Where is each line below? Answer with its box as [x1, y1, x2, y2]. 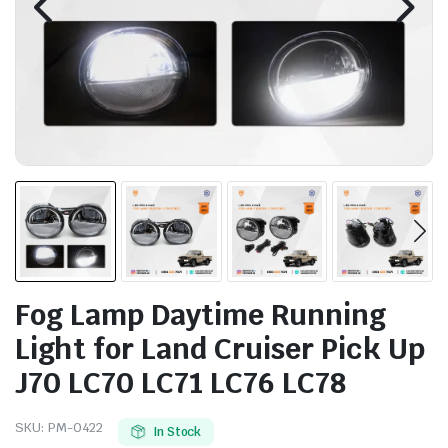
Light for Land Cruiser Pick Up [15, 329, 425, 367]
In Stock [152, 423, 202, 440]
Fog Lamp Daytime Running [15, 295, 386, 333]
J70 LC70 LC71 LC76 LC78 [15, 363, 346, 401]
